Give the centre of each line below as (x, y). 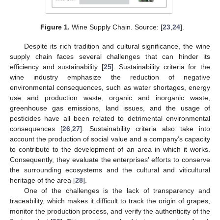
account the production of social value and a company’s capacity (110, 139)
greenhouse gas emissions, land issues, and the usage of (110, 108)
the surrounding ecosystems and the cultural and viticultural (110, 170)
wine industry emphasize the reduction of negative (110, 77)
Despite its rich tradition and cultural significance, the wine (117, 46)
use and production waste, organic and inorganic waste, (110, 97)
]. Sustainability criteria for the (161, 67)
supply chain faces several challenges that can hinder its (110, 56)
